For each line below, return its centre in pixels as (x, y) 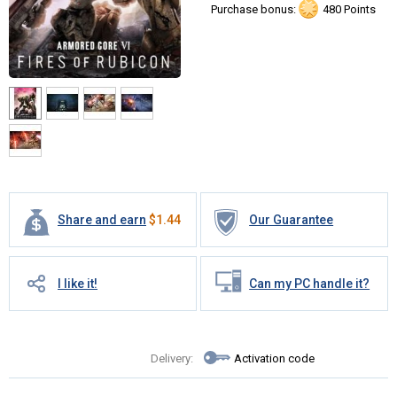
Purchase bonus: (253, 9)
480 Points (348, 9)
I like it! (78, 283)
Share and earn (102, 219)
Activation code (274, 358)
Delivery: (172, 358)
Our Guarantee (292, 219)
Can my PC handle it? (310, 283)
